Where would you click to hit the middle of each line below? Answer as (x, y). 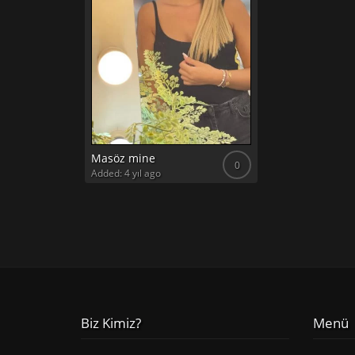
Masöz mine (123, 158)
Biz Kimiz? (111, 323)
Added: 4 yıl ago (126, 173)
